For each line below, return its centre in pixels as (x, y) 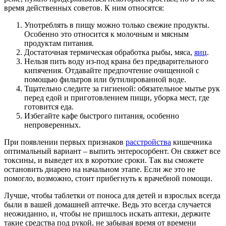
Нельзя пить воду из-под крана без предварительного (116, 62)
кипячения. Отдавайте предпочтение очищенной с (112, 71)
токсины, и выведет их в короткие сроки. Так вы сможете (104, 160)
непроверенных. (52, 125)
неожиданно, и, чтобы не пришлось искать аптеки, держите (107, 214)
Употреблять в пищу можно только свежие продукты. (117, 25)
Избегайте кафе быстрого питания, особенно (102, 116)
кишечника (191, 142)
